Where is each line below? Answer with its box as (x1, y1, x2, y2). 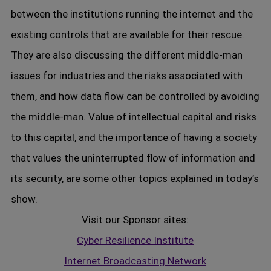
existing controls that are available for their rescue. (10, 28, 244, 41)
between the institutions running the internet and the (10, 8, 253, 20)
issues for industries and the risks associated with (10, 70, 243, 82)
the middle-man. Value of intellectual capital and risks (10, 111, 256, 123)
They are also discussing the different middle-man (10, 49, 243, 61)
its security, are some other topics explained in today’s (10, 172, 259, 184)
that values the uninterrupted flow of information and (10, 152, 255, 164)
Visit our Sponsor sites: (82, 214, 189, 226)
